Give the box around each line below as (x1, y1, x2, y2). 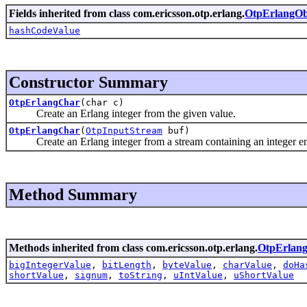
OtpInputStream (86, 125, 162, 136)
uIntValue (173, 269, 223, 280)
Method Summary (9, 185, 137, 204)
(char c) (80, 97, 124, 108)
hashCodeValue (9, 25, 80, 36)
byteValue (162, 259, 212, 270)
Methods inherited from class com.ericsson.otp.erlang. (9, 241, 258, 254)
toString (119, 269, 162, 280)
